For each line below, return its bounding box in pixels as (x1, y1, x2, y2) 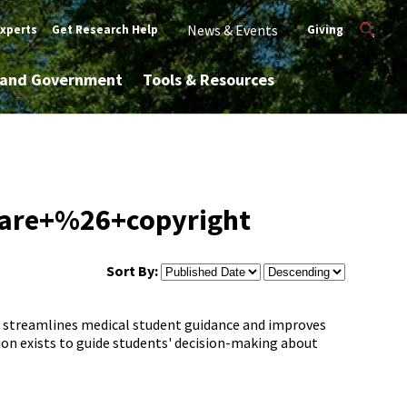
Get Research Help (52, 22, 159, 37)
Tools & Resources (142, 69, 274, 90)
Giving (307, 22, 344, 37)
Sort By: (106, 262, 159, 281)
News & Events (187, 21, 279, 39)
